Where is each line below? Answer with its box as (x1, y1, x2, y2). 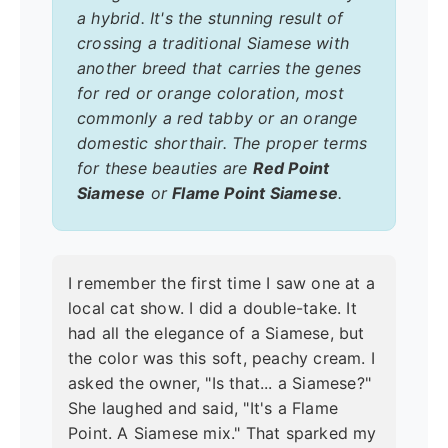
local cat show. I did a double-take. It (68, 297, 357, 318)
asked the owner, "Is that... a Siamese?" (68, 372, 371, 393)
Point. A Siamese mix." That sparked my (68, 422, 377, 443)
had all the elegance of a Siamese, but (68, 322, 365, 343)
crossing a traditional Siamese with (77, 32, 349, 53)
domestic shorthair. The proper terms (77, 132, 368, 153)
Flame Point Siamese (172, 182, 339, 203)
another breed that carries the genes (77, 57, 362, 78)
